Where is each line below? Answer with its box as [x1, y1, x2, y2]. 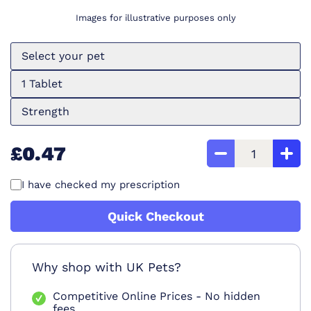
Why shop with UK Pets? [32, 260, 181, 275]
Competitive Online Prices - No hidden [53, 289, 260, 303]
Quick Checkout [107, 209, 204, 224]
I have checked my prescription [22, 178, 180, 192]
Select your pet [22, 49, 105, 63]
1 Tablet [22, 77, 62, 91]
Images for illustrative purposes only [75, 12, 236, 24]
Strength [22, 105, 69, 119]
